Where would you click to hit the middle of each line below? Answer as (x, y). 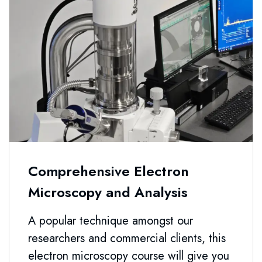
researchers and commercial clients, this (127, 239)
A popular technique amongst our (111, 221)
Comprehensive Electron (108, 171)
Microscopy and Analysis (108, 192)
